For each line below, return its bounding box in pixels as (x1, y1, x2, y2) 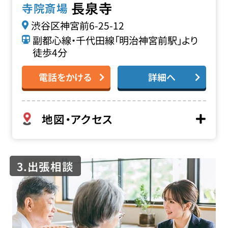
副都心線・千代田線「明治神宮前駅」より (32, 33, 198, 48)
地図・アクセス (42, 111, 113, 127)
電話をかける (38, 70, 92, 84)
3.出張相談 (17, 158, 74, 175)
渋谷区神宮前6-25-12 (31, 18, 124, 33)
